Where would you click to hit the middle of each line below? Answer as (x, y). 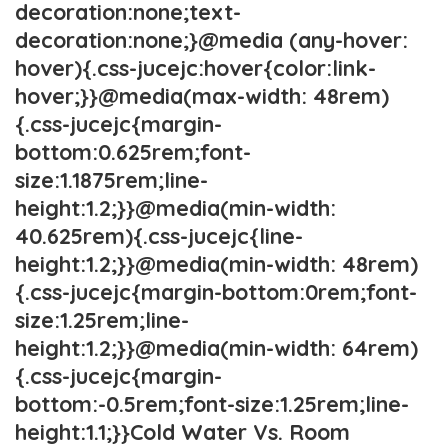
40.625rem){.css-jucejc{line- (159, 235)
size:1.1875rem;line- (111, 179)
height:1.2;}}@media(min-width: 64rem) (216, 347)
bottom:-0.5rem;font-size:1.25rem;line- (212, 403)
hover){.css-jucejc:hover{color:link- (195, 67)
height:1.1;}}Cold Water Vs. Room (182, 431)
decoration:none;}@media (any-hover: (211, 39)
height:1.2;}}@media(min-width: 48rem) (216, 263)
